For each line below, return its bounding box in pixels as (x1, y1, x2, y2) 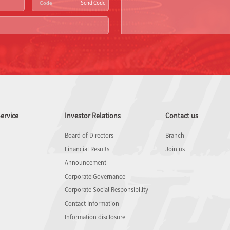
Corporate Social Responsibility (65, 185, 148, 194)
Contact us (165, 110, 198, 121)
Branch (165, 131, 184, 140)
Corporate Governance (65, 171, 125, 180)
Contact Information (65, 199, 119, 207)
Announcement (65, 158, 106, 167)
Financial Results (65, 144, 109, 153)
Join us (165, 144, 185, 153)
